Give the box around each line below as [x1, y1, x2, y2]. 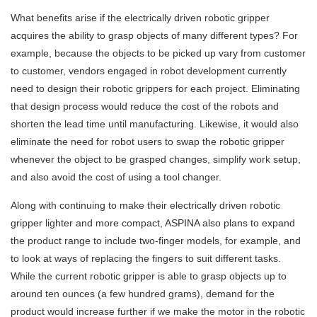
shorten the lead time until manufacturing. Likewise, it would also [11, 118, 299, 130]
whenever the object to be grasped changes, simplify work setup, [11, 154, 301, 166]
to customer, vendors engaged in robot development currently [11, 65, 287, 77]
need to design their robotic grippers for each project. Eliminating [11, 83, 300, 95]
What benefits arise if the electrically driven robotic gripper [11, 12, 270, 24]
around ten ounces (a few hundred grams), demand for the [11, 288, 275, 300]
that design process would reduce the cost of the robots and [11, 100, 279, 113]
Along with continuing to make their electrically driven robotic [11, 200, 280, 212]
